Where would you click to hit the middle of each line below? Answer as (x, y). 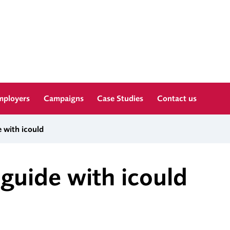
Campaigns (63, 98)
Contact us (177, 98)
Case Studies (120, 98)
